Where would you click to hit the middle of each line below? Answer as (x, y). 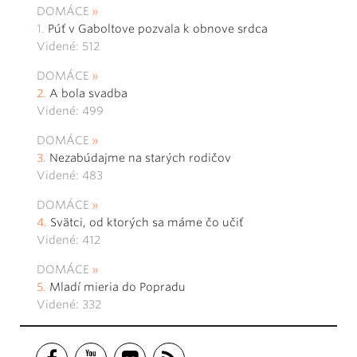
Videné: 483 (70, 176)
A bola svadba (88, 94)
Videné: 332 (69, 305)
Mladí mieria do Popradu (118, 287)
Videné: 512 (68, 47)
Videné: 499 (70, 111)
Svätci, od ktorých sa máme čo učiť (148, 223)
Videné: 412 (69, 240)
